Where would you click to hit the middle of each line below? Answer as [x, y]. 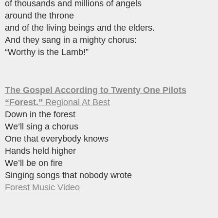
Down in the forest [40, 115]
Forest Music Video [42, 188]
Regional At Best [76, 102]
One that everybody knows [57, 139]
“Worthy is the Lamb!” [47, 52]
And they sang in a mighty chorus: [71, 40]
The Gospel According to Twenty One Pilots [96, 90]
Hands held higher [40, 151]
